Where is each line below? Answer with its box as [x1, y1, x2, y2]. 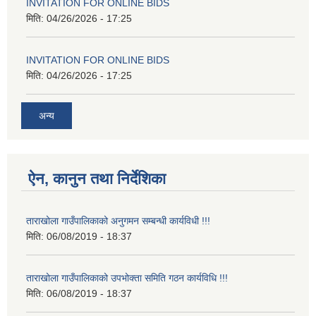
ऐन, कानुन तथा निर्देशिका [28, 169, 166, 188]
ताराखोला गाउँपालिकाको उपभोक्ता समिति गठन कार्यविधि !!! [26, 272, 228, 284]
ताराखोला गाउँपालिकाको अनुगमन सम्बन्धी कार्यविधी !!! [26, 214, 210, 226]
